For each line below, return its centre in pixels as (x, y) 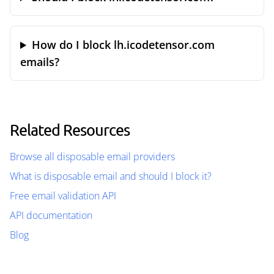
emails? (40, 62)
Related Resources (70, 130)
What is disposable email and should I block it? (111, 176)
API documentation (51, 215)
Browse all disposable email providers (92, 157)
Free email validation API (63, 196)
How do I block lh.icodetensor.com (124, 45)
